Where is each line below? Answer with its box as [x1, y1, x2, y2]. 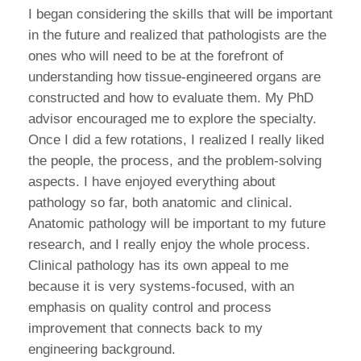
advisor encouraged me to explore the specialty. [28, 111, 317, 127]
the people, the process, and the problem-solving [28, 153, 322, 169]
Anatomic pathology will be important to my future [28, 216, 326, 232]
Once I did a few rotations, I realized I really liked [28, 132, 324, 148]
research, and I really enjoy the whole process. [28, 237, 310, 253]
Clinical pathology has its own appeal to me [28, 258, 288, 274]
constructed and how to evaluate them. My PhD [28, 90, 313, 106]
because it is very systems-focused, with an [28, 279, 294, 295]
